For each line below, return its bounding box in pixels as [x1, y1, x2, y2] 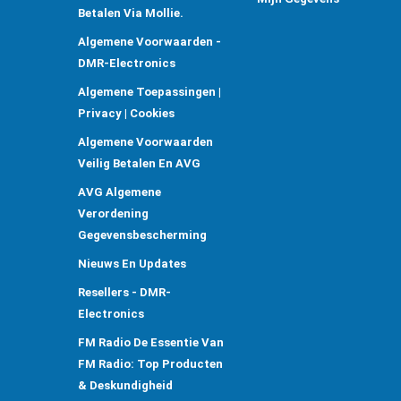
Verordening [78, 206, 149, 220]
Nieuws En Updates [78, 256, 186, 270]
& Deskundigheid [78, 378, 173, 392]
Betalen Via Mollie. [78, 5, 183, 20]
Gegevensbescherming [78, 227, 207, 242]
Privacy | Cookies [78, 106, 175, 120]
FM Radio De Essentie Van [78, 335, 224, 349]
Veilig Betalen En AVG [78, 156, 200, 170]
